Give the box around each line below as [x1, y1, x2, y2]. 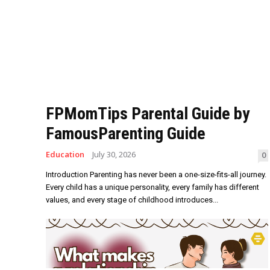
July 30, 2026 [92, 149, 136, 160]
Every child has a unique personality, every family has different [46, 183, 259, 192]
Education [46, 149, 84, 160]
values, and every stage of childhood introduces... [46, 195, 218, 205]
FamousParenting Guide [46, 124, 206, 144]
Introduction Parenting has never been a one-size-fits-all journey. [46, 170, 266, 180]
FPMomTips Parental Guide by [46, 104, 250, 124]
